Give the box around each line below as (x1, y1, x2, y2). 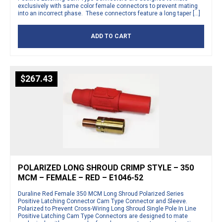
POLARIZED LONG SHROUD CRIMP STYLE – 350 (18, 163, 194, 172)
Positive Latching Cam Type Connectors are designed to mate (18, 212, 188, 220)
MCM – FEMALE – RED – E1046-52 (18, 172, 143, 182)
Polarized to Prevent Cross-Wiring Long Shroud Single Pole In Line (18, 205, 196, 212)
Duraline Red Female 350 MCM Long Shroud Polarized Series (18, 190, 184, 197)
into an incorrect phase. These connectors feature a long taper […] (18, 9, 200, 17)
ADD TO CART (91, 32, 131, 40)
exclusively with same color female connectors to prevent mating (18, 2, 198, 9)
